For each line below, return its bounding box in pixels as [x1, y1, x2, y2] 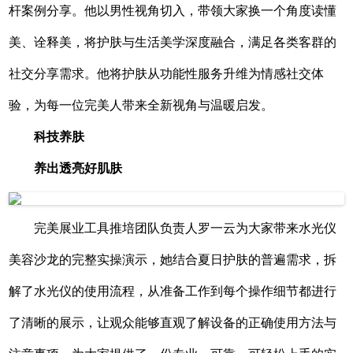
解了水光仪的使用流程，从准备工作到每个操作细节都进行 [9, 284, 337, 298]
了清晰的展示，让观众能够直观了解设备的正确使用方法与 [9, 315, 337, 329]
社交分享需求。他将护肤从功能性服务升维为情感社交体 [9, 66, 325, 80]
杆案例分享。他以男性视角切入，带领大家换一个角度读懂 [9, 3, 337, 17]
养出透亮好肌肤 [34, 161, 123, 175]
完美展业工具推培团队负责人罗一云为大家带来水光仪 [34, 221, 337, 235]
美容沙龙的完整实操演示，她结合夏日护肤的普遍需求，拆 [9, 252, 337, 266]
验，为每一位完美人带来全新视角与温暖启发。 [9, 98, 274, 112]
